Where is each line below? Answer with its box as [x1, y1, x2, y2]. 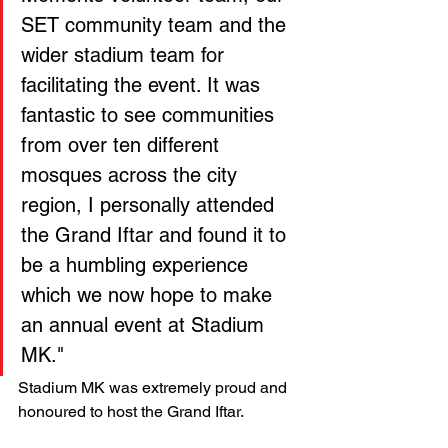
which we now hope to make [21, 283, 278, 308]
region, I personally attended [21, 193, 280, 218]
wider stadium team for [21, 43, 230, 68]
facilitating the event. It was [21, 73, 266, 98]
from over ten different [21, 133, 225, 158]
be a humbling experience [21, 253, 254, 278]
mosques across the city [21, 163, 243, 188]
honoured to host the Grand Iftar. [18, 402, 244, 422]
